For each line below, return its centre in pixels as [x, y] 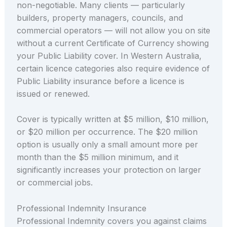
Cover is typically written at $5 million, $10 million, [112, 119]
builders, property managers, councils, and [100, 17]
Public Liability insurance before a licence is [100, 81]
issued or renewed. [53, 93]
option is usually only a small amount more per [107, 145]
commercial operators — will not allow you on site [113, 30]
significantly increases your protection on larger [109, 170]
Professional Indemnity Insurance [81, 209]
